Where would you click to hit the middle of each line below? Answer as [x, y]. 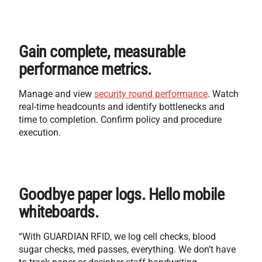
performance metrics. [85, 69]
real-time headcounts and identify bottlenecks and [122, 106]
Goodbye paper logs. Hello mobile [122, 194]
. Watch [223, 94]
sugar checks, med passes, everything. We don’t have [127, 249]
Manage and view [56, 94]
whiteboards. [59, 212]
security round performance [151, 94]
